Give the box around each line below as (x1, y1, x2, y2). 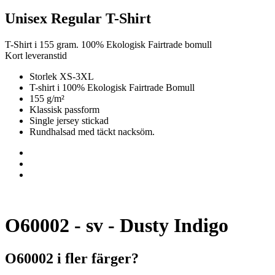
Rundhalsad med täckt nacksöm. (29, 126, 155, 137)
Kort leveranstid (5, 50, 67, 61)
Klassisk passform (29, 104, 99, 115)
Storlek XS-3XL (29, 71, 94, 82)
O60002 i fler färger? (5, 250, 139, 266)
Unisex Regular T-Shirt (5, 10, 151, 26)
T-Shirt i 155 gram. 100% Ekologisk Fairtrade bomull (5, 39, 212, 50)
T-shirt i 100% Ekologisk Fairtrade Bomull (29, 82, 195, 93)
